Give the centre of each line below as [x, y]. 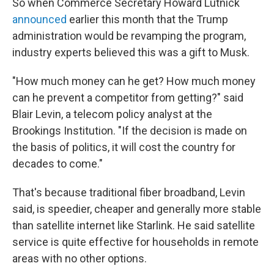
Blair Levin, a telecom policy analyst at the [112, 114]
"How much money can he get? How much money [134, 81]
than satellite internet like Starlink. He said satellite [134, 225]
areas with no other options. [80, 258]
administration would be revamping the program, [129, 36]
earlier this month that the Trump [147, 19]
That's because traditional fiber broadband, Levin [129, 192]
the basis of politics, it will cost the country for [124, 147]
